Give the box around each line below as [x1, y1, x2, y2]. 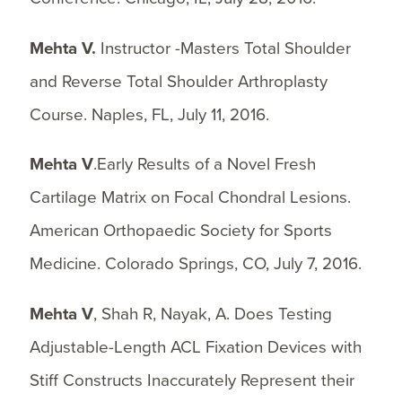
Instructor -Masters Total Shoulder [100, 38, 351, 58]
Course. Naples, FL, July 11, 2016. [29, 104, 269, 125]
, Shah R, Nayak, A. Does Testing [92, 304, 332, 325]
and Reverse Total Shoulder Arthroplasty [29, 71, 328, 92]
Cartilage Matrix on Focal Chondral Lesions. [29, 188, 351, 208]
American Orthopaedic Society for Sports [29, 221, 332, 241]
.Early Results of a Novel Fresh [92, 154, 316, 175]
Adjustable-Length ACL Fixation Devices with [29, 337, 362, 358]
